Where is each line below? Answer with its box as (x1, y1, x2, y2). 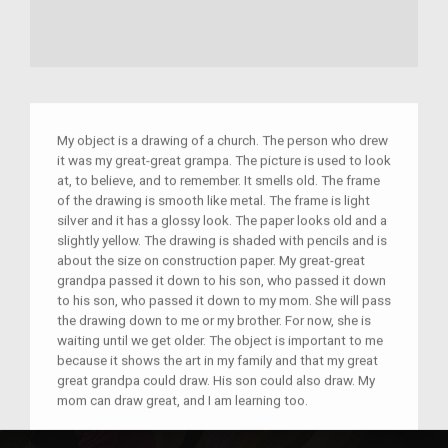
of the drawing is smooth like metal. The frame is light (57, 192, 370, 209)
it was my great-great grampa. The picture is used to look (57, 152, 391, 169)
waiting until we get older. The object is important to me (57, 332, 383, 349)
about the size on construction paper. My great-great (57, 252, 365, 269)
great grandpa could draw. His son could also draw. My (57, 372, 375, 389)
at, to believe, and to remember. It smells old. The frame (57, 172, 380, 189)
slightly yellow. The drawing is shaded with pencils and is (57, 232, 387, 249)
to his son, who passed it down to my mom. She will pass (57, 292, 391, 309)
